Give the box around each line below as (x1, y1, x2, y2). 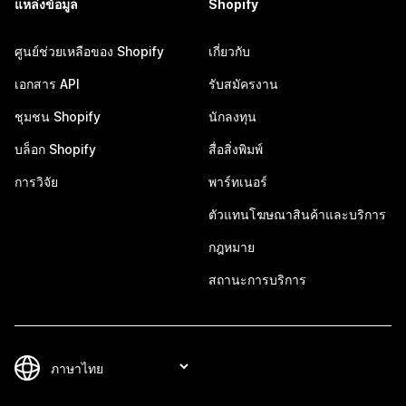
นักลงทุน (208, 109, 256, 124)
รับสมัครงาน (208, 76, 278, 92)
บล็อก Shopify (14, 141, 96, 157)
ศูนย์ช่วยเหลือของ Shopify (14, 43, 164, 59)
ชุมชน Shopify (14, 109, 101, 124)
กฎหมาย (208, 239, 255, 255)
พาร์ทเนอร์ (208, 174, 267, 189)
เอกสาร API (14, 76, 80, 92)
